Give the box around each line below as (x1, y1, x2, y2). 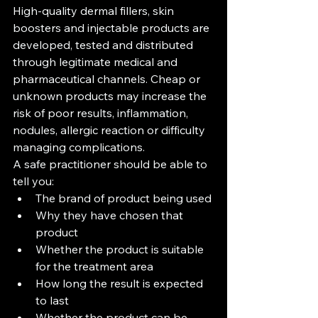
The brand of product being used (35, 191, 212, 205)
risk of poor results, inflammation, (13, 106, 191, 120)
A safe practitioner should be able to (13, 157, 210, 171)
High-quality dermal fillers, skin (13, 4, 177, 18)
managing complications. (13, 140, 145, 154)
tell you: (13, 174, 54, 188)
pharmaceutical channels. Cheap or (13, 72, 203, 86)
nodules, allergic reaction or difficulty (13, 123, 208, 137)
